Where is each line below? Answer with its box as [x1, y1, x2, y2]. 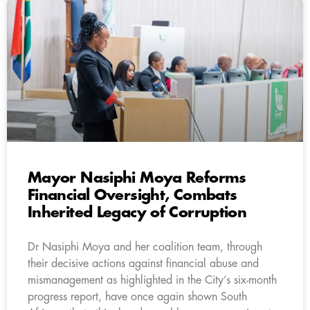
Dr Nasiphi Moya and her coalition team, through [28, 241, 262, 253]
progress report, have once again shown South [28, 291, 247, 302]
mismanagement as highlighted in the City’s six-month [28, 274, 277, 286]
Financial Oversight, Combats [28, 188, 237, 203]
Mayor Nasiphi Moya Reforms [28, 170, 246, 185]
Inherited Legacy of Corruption [28, 205, 247, 220]
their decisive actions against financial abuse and [28, 257, 259, 269]
